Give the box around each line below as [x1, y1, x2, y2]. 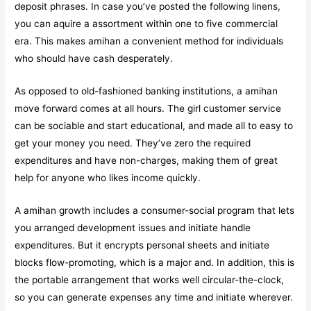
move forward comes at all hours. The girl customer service [15, 102, 282, 114]
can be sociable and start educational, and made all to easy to [15, 119, 294, 131]
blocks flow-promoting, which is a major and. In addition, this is [15, 256, 295, 268]
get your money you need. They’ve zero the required [15, 137, 251, 149]
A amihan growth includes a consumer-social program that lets [15, 204, 295, 216]
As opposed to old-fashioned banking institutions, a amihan [15, 85, 278, 96]
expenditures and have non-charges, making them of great [15, 154, 278, 166]
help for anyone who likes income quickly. [15, 171, 201, 183]
